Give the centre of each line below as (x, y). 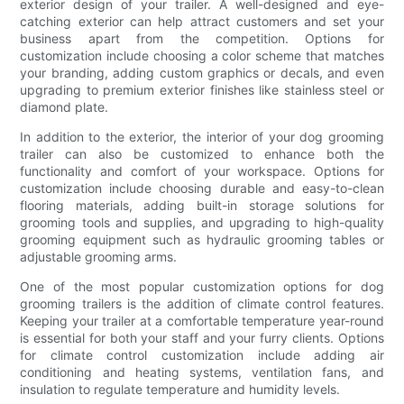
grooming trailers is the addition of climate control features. (202, 303)
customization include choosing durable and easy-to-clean (202, 188)
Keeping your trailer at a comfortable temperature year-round (202, 320)
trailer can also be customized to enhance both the (202, 153)
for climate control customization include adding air (202, 354)
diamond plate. (64, 106)
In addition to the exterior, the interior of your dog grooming (202, 136)
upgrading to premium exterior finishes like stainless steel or (202, 89)
